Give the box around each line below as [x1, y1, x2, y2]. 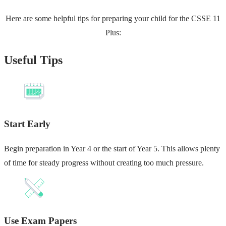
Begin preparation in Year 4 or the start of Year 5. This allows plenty [4, 144, 220, 153]
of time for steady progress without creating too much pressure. [4, 158, 204, 167]
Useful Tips [4, 53, 63, 67]
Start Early [4, 119, 50, 130]
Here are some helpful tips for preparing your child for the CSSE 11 [6, 14, 220, 23]
